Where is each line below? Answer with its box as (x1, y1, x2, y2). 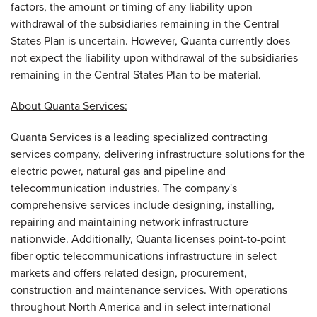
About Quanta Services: (11, 98, 127, 113)
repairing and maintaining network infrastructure (11, 214, 248, 229)
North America (69, 299, 140, 314)
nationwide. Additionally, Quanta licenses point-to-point (11, 231, 286, 246)
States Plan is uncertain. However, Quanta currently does (11, 33, 290, 48)
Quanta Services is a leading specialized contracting (11, 129, 267, 144)
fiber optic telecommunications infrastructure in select (11, 248, 277, 263)
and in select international (140, 299, 271, 314)
